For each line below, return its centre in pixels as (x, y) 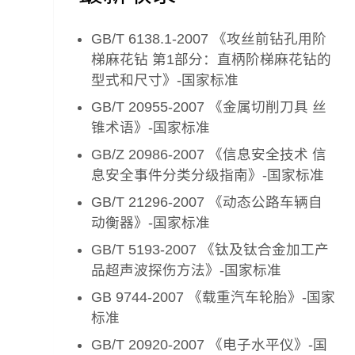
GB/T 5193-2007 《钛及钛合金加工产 (210, 250)
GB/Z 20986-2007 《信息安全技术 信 (209, 155)
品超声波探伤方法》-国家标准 (187, 270)
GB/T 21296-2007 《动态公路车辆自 (207, 202)
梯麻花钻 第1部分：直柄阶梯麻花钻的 (212, 59)
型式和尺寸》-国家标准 (165, 80)
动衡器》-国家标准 (151, 223)
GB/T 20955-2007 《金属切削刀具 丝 (209, 107)
